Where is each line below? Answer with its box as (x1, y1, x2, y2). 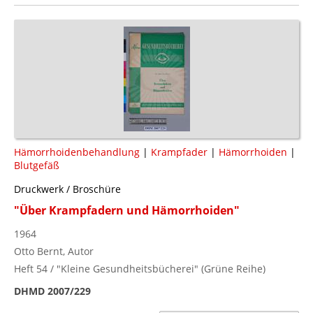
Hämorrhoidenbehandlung (14, 145, 140, 159)
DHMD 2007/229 (14, 284, 91, 298)
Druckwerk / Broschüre (14, 182, 121, 196)
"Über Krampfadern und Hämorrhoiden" (14, 202, 240, 218)
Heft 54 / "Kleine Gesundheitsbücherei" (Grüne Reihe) (14, 261, 265, 275)
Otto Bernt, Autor (14, 244, 94, 258)
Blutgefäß (14, 158, 59, 172)
